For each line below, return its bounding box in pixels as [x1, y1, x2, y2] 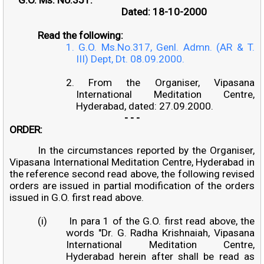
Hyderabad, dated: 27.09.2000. [76, 100, 216, 112]
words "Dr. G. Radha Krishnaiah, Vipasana [66, 226, 255, 239]
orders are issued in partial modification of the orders [9, 179, 255, 192]
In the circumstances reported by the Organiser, [38, 144, 255, 156]
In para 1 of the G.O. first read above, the [69, 214, 255, 227]
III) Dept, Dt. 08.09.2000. [76, 52, 187, 65]
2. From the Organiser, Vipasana [65, 76, 255, 88]
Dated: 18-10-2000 [121, 5, 207, 18]
